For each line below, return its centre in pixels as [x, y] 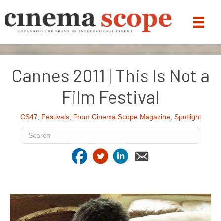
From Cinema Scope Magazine [121, 117]
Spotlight [187, 117]
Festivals [55, 117]
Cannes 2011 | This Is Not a [110, 75]
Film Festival [110, 97]
